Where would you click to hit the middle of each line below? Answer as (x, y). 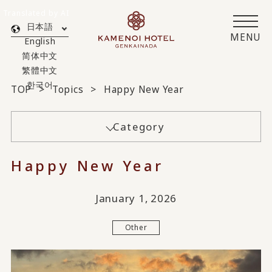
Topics (68, 90)
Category (139, 127)
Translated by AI (36, 12)
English (40, 41)
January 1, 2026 (136, 198)
